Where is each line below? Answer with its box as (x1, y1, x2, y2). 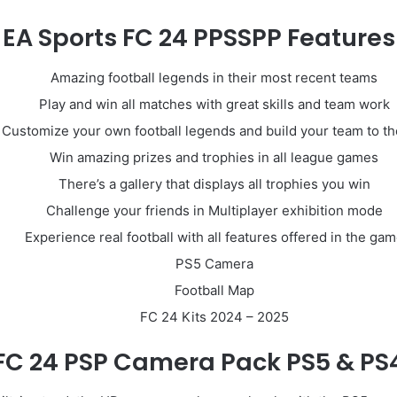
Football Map (174, 281, 254, 299)
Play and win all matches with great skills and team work (38, 95, 390, 113)
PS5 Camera (175, 254, 253, 272)
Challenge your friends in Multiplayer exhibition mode (45, 201, 383, 219)
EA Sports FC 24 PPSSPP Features (2, 21, 395, 55)
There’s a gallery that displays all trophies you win (58, 175, 370, 192)
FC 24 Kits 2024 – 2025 (139, 307, 289, 325)
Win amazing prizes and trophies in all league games (50, 148, 378, 166)
